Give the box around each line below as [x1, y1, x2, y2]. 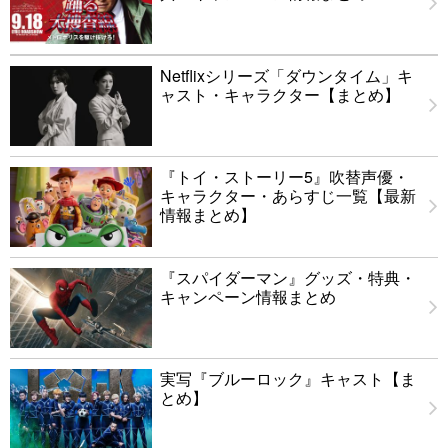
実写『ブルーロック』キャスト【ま [160, 367, 416, 391]
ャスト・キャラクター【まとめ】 [160, 83, 400, 107]
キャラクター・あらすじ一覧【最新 [160, 184, 416, 208]
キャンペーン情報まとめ [160, 285, 336, 309]
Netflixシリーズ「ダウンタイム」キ [160, 64, 413, 88]
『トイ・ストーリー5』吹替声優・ [160, 165, 409, 189]
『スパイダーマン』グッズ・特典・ [160, 266, 416, 290]
